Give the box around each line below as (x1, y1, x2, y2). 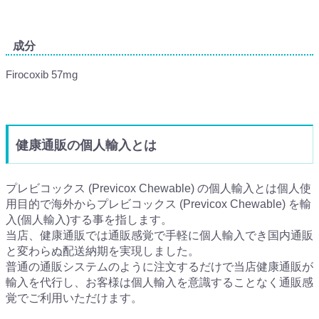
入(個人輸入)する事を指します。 (6, 214, 172, 226)
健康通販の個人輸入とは (16, 138, 157, 153)
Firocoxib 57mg (6, 68, 78, 81)
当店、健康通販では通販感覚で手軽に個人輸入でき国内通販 (6, 229, 313, 242)
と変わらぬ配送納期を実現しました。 (6, 245, 199, 258)
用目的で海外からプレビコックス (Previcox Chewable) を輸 (6, 198, 311, 211)
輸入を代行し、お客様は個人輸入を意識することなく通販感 (6, 276, 313, 289)
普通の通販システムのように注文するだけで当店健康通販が (6, 261, 313, 273)
